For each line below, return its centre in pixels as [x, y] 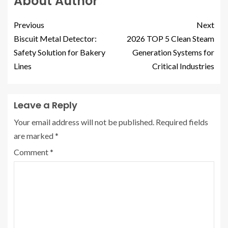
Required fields [182, 122]
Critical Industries [183, 66]
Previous [29, 25]
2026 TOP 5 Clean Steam [170, 39]
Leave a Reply [46, 105]
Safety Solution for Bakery [60, 52]
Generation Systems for [173, 52]
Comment [32, 152]
